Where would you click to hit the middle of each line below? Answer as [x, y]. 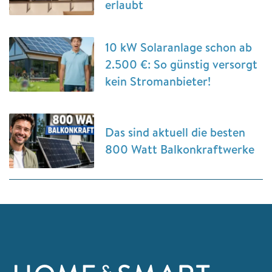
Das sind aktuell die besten [175, 132]
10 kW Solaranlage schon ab [178, 47]
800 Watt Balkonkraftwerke [180, 149]
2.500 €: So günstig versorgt [181, 64]
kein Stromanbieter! [158, 81]
